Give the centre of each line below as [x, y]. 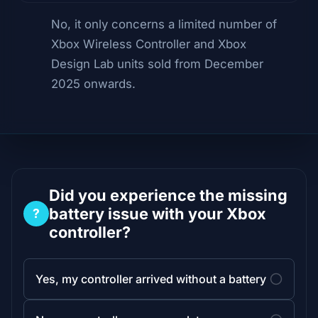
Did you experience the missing [168, 195]
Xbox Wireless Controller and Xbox [149, 44]
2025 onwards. [93, 83]
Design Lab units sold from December [157, 64]
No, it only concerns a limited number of [164, 24]
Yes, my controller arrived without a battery [151, 279]
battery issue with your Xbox [158, 213]
